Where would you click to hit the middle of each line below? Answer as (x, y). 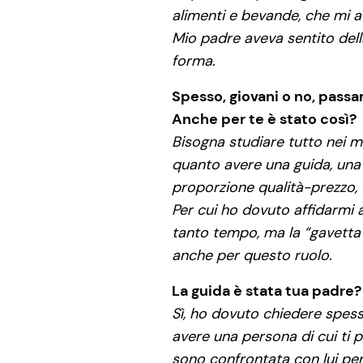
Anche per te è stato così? (264, 119)
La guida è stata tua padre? (267, 291)
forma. (194, 61)
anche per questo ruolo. (252, 255)
